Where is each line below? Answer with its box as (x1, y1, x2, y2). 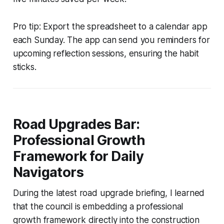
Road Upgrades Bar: (12, 115, 140, 132)
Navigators (12, 163, 84, 180)
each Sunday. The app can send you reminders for (12, 34, 210, 45)
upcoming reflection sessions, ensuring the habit (12, 48, 199, 58)
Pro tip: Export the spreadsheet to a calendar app (12, 21, 207, 31)
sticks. (12, 61, 36, 72)
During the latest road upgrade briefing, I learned (12, 187, 205, 198)
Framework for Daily (12, 147, 144, 164)
